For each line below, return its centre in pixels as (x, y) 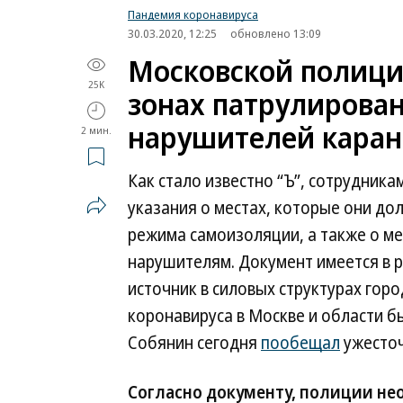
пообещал (300, 343)
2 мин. (96, 130)
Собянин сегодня (194, 343)
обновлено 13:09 (276, 33)
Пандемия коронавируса (193, 14)
